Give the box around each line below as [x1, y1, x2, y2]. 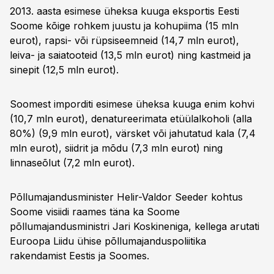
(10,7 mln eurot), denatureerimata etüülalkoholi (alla [10, 113, 252, 125]
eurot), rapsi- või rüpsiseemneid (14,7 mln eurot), [10, 34, 239, 46]
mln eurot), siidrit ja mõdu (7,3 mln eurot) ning [10, 142, 223, 154]
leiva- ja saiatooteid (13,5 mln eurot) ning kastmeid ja [10, 49, 251, 61]
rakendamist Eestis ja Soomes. [10, 250, 149, 262]
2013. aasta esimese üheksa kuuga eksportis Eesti [10, 5, 239, 17]
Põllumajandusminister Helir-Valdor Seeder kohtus [10, 191, 243, 203]
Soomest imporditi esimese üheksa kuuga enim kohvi [10, 98, 254, 110]
